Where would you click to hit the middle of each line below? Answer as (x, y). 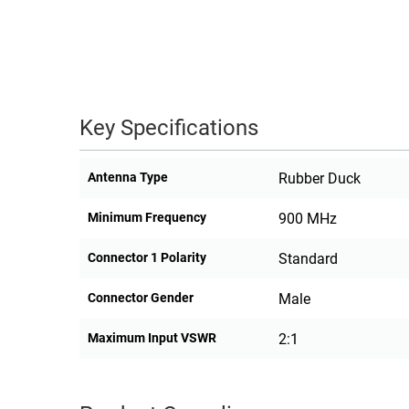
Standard (308, 259)
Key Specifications (169, 128)
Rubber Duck (319, 179)
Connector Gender (141, 298)
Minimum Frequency (147, 218)
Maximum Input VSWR (152, 338)
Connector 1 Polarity (147, 258)
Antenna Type (128, 178)
